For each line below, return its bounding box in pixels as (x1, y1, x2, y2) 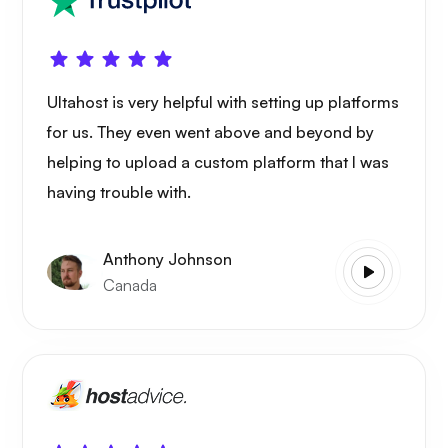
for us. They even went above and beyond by (47, 121, 374, 142)
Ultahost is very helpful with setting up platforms (47, 91, 399, 112)
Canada (103, 275, 157, 296)
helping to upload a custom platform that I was (47, 151, 389, 172)
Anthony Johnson (103, 249, 232, 270)
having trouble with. (47, 181, 191, 202)
